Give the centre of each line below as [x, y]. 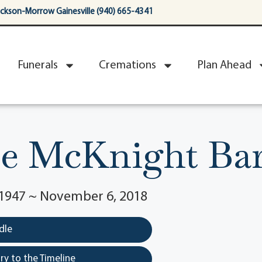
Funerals [38, 65]
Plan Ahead [224, 65]
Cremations [127, 65]
